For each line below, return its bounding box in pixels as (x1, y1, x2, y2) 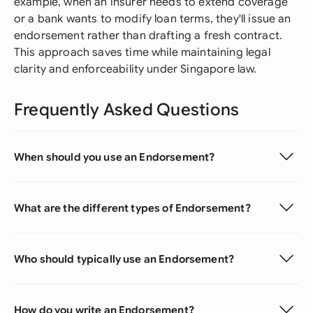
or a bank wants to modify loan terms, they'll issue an (14, 12, 291, 26)
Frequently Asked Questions (14, 99, 240, 120)
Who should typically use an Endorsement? (14, 252, 235, 265)
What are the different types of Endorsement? (14, 201, 251, 214)
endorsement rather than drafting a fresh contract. (14, 29, 283, 43)
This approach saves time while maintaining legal (14, 45, 270, 59)
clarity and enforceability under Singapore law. (14, 62, 257, 76)
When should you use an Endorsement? (14, 150, 215, 163)
